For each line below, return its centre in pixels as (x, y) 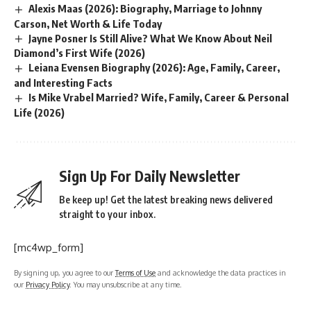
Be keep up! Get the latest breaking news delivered (166, 200)
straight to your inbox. (107, 215)
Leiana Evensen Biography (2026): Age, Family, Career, (154, 68)
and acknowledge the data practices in (221, 273)
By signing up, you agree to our (65, 273)
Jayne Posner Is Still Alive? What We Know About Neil (151, 38)
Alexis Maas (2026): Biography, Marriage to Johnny (145, 8)
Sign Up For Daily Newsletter (150, 176)
